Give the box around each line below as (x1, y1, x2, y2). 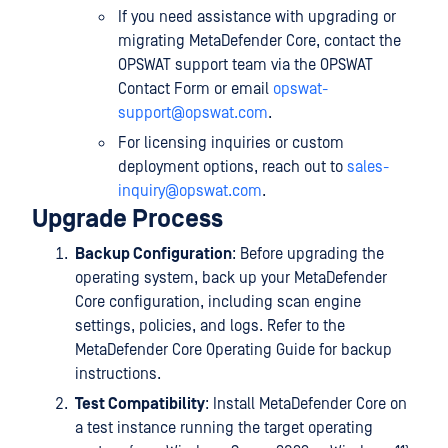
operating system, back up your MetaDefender (75, 269, 387, 287)
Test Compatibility (75, 395, 205, 413)
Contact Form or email (118, 80, 273, 98)
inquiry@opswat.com (118, 182, 262, 200)
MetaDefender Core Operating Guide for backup (75, 341, 392, 359)
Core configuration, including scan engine (75, 293, 361, 311)
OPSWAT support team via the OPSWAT (118, 56, 373, 74)
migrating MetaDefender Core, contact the (118, 32, 401, 50)
